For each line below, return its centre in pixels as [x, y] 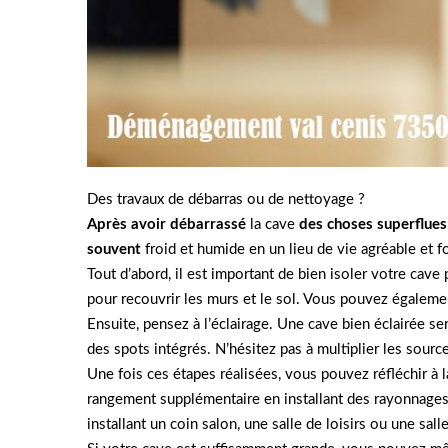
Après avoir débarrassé [166, 224]
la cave [272, 224]
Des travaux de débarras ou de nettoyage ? [226, 199]
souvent [114, 249]
